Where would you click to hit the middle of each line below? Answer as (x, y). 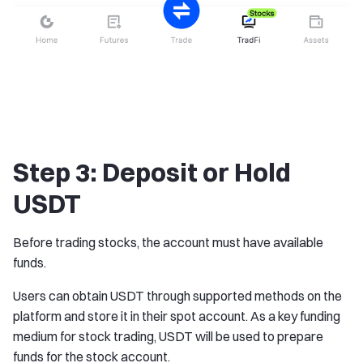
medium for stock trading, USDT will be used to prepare (168, 337)
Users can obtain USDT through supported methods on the (177, 296)
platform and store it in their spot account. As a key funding (177, 316)
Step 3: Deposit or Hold (152, 173)
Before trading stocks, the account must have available (168, 243)
